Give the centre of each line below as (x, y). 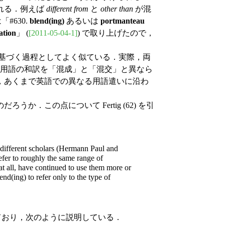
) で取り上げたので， (116, 33)
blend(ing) (47, 21)
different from (67, 9)
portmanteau (123, 21)
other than (117, 9)
